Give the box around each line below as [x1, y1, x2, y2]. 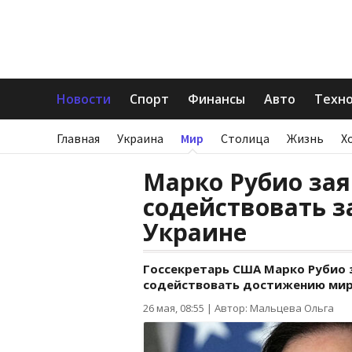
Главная [57, 130, 100, 146]
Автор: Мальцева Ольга [214, 301, 334, 315]
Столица [221, 130, 269, 146]
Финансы [188, 90, 245, 108]
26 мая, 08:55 [143, 301, 204, 315]
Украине [143, 216, 247, 248]
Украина [117, 130, 163, 146]
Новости [57, 90, 111, 108]
